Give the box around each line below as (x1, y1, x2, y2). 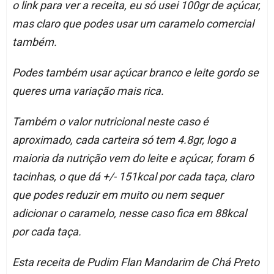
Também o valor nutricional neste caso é (12, 115, 209, 128)
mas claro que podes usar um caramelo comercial (12, 17, 254, 31)
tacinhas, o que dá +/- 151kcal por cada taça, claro (12, 170, 254, 183)
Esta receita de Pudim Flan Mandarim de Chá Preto (12, 256, 259, 269)
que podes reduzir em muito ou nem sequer (12, 188, 223, 202)
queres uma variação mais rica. (12, 84, 164, 98)
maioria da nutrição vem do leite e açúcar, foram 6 (12, 152, 254, 165)
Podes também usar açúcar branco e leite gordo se (12, 66, 259, 80)
